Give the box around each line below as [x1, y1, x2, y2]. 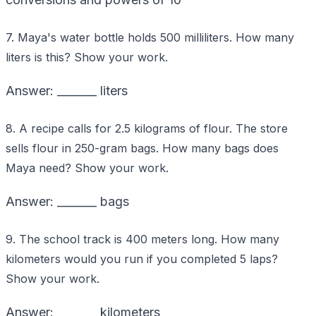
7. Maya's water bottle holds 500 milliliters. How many [6, 30, 294, 44]
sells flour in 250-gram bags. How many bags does [6, 140, 279, 155]
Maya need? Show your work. [6, 160, 169, 175]
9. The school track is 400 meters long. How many [6, 231, 279, 246]
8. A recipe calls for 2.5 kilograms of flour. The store [6, 121, 288, 135]
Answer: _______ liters [6, 83, 128, 98]
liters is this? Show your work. [6, 49, 168, 64]
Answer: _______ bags [6, 193, 129, 209]
